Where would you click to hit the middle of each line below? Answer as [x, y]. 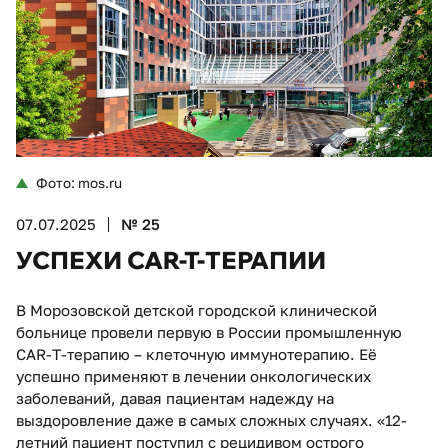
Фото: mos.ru [79, 182]
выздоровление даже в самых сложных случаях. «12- [211, 419]
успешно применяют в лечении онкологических [193, 375]
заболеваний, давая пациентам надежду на [175, 397]
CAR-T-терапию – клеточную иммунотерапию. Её [196, 353]
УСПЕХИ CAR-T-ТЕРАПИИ [171, 259]
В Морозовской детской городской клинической [196, 309]
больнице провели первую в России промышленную [209, 331]
